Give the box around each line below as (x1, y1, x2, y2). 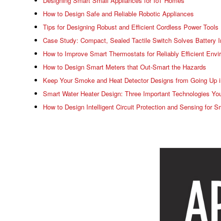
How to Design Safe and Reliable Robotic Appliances (43, 9, 194, 18)
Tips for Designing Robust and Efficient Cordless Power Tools (43, 22, 219, 32)
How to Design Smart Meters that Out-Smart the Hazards (43, 62, 206, 72)
